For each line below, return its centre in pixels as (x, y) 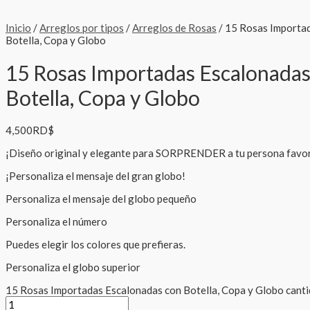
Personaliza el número (56, 222)
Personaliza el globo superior (73, 267)
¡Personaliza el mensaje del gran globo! (95, 176)
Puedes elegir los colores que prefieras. (95, 245)
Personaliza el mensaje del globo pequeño (101, 199)
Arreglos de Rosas (174, 28)
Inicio (18, 28)
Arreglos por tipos (82, 28)
